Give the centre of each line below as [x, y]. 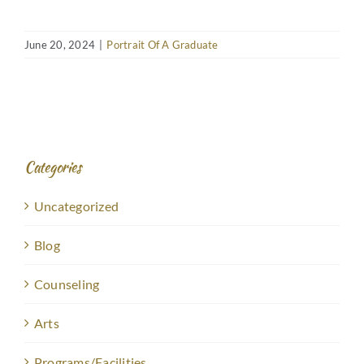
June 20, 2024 [60, 44]
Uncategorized [77, 206]
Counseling [67, 284]
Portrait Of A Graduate [162, 44]
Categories [53, 167]
